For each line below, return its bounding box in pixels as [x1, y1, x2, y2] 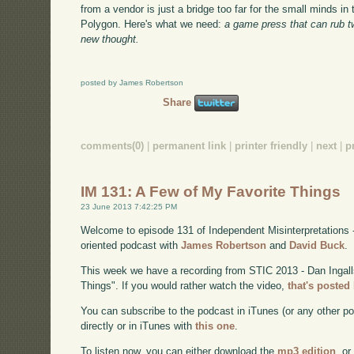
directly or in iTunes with [81, 319, 196, 332]
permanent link [153, 139, 227, 152]
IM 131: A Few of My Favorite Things [81, 183, 341, 201]
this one [195, 319, 235, 332]
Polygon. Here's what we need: [81, 18, 225, 31]
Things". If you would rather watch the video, [81, 279, 288, 292]
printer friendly [235, 139, 308, 152]
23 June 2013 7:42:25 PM [81, 202, 178, 212]
